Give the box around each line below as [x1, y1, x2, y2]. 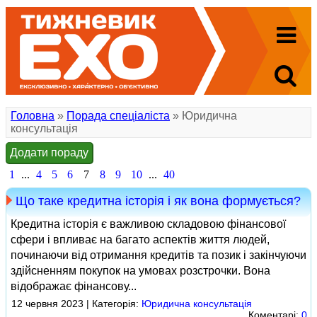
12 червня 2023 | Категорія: [11, 298, 142, 309]
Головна [11, 110, 54, 122]
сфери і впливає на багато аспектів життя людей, [11, 234, 270, 246]
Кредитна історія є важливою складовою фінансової [11, 218, 286, 230]
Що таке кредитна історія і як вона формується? [16, 194, 301, 208]
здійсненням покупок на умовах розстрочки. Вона [11, 265, 270, 277]
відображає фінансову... [11, 280, 137, 292]
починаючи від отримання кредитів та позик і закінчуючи [11, 249, 306, 261]
